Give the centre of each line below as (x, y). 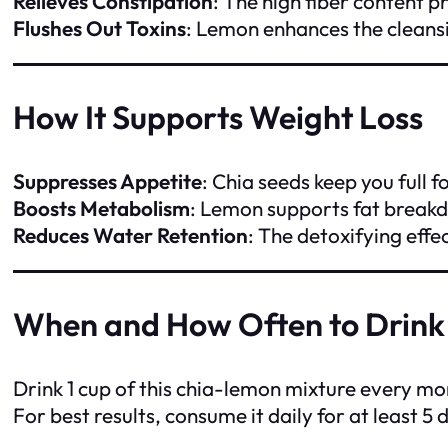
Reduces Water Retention (130, 234)
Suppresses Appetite (107, 180)
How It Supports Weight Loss (218, 116)
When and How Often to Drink (229, 323)
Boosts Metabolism (101, 207)
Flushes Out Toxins (99, 28)
